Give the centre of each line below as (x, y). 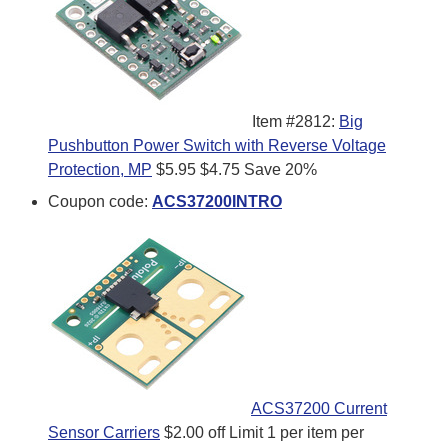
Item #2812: (295, 121)
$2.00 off (194, 432)
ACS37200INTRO (217, 201)
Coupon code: (100, 201)
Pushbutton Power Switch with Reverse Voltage (217, 145)
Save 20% (280, 169)
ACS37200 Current (319, 408)
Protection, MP (100, 169)
